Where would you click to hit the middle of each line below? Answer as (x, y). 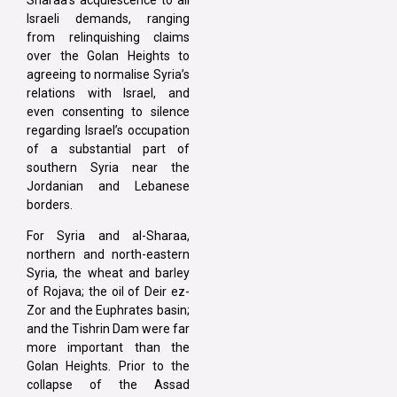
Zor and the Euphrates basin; (108, 311)
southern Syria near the (108, 167)
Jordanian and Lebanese (108, 186)
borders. (50, 204)
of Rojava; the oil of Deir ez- (108, 292)
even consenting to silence (108, 111)
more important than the (108, 348)
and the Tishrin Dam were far (108, 329)
